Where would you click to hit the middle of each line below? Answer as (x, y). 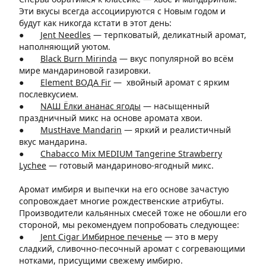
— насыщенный (175, 106)
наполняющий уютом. (65, 47)
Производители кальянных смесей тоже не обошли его (133, 213)
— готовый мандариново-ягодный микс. (130, 165)
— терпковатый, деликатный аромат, (169, 35)
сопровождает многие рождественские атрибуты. (121, 201)
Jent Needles (66, 35)
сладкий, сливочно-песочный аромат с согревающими (132, 248)
